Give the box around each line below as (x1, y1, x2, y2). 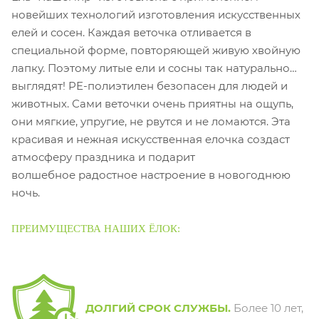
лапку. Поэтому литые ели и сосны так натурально (11, 61, 290, 75)
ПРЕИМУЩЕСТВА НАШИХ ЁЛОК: (11, 222, 180, 234)
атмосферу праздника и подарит (11, 150, 195, 164)
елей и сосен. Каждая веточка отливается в (11, 25, 251, 39)
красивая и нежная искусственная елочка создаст (11, 132, 290, 146)
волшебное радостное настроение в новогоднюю (11, 167, 291, 182)
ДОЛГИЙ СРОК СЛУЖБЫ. (85, 300, 231, 315)
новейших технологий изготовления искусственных (11, 7, 300, 21)
